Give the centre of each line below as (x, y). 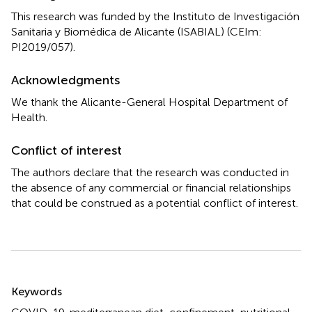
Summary (47, 282)
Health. (29, 117)
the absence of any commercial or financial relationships (151, 187)
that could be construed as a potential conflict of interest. (155, 203)
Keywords (37, 291)
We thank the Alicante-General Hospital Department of (149, 102)
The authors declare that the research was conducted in (150, 172)
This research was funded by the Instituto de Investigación (155, 16)
